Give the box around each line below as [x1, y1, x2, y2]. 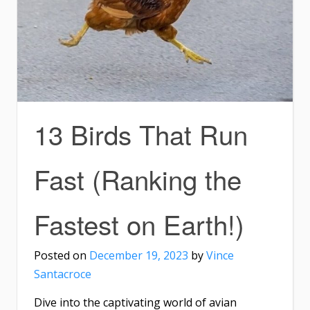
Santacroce [34, 266, 91, 282]
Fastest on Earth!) [34, 205, 244, 244]
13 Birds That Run [34, 115, 248, 154]
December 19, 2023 [89, 248, 188, 264]
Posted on [34, 248, 89, 264]
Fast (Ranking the [34, 160, 241, 199]
